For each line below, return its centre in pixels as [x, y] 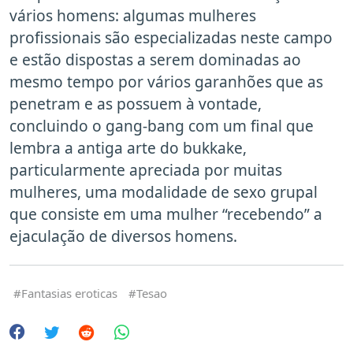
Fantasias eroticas [69, 294]
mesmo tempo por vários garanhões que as [166, 82]
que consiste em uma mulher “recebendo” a [166, 214]
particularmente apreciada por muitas [146, 170]
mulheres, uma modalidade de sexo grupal [163, 192]
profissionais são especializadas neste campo [171, 38]
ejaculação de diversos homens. [123, 236]
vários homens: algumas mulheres [133, 16]
